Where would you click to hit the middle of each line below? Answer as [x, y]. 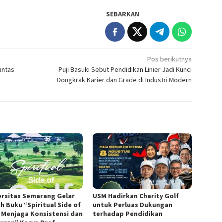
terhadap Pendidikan [128, 214]
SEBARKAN [123, 14]
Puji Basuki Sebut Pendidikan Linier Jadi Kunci [125, 70]
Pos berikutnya [170, 59]
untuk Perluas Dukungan [133, 205]
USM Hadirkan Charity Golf [136, 196]
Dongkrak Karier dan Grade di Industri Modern [125, 80]
